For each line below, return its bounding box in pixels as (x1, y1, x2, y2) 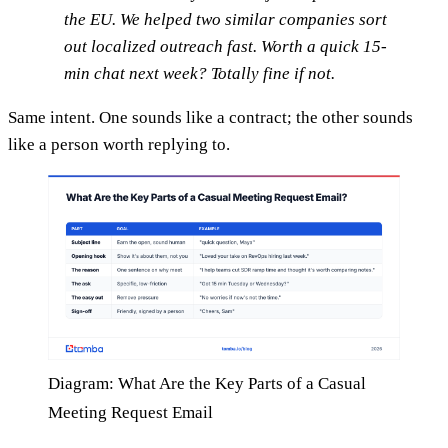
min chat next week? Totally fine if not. (64, 64, 335, 84)
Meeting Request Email (48, 402, 213, 422)
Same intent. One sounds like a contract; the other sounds (8, 108, 413, 128)
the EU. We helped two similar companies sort (64, 10, 387, 30)
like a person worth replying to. (8, 135, 230, 155)
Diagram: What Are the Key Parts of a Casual (48, 373, 366, 393)
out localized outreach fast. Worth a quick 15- (64, 37, 387, 57)
